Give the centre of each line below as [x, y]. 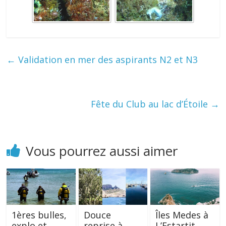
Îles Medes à [182, 215]
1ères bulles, [39, 215]
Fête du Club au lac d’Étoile [150, 104]
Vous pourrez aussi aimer [102, 151]
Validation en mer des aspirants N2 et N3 [107, 60]
